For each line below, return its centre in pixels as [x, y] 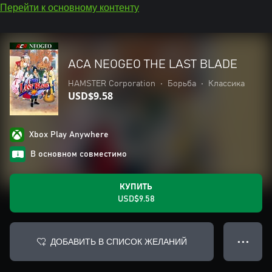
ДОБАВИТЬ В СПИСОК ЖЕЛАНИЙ [118, 241]
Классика [226, 84]
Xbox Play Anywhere [69, 135]
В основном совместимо [79, 154]
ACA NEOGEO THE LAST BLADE [153, 64]
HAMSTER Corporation [112, 84]
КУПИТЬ [136, 187]
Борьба [182, 84]
